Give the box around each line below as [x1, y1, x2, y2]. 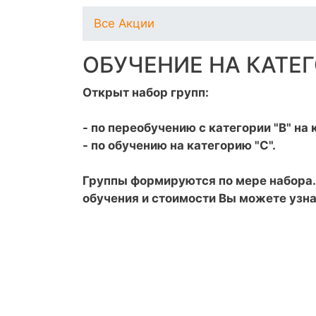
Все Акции [94, 16, 154, 30]
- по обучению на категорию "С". [83, 138, 276, 152]
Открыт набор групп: [83, 85, 209, 99]
